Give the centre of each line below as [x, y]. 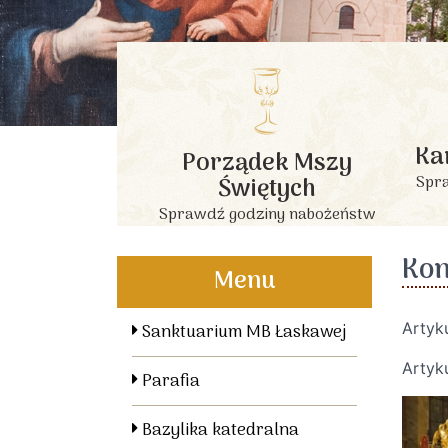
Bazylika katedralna [218, 431]
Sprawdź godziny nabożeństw [267, 215]
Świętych [267, 190]
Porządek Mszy [267, 164]
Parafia [169, 382]
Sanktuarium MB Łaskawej [242, 333]
